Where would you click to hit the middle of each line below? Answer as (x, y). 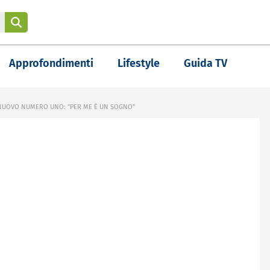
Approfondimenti (51, 63)
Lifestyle (139, 63)
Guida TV (206, 63)
